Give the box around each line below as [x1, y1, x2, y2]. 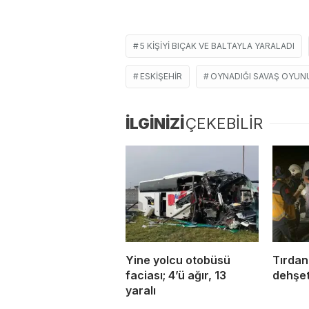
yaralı [126, 283, 156, 298]
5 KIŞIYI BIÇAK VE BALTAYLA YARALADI [140, 41, 295, 52]
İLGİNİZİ [126, 114, 184, 133]
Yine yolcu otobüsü [126, 253, 230, 268]
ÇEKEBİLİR [186, 114, 263, 133]
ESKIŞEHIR [140, 71, 182, 82]
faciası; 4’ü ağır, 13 [126, 268, 226, 283]
